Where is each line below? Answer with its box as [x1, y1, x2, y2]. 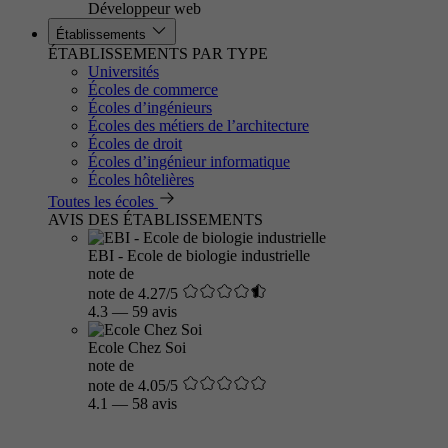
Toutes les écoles [48, 193, 154, 210]
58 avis [132, 395, 177, 412]
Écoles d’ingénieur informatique [88, 153, 290, 170]
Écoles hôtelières [88, 171, 194, 188]
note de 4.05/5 [88, 377, 178, 394]
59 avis [132, 303, 177, 320]
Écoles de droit [88, 135, 182, 152]
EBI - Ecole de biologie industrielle [88, 247, 310, 264]
